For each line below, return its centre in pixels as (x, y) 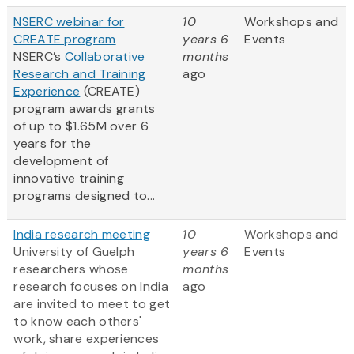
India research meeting (82, 235)
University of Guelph (74, 252)
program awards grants (85, 109)
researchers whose (71, 269)
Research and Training (80, 74)
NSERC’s (39, 57)
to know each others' (78, 322)
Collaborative (105, 57)
